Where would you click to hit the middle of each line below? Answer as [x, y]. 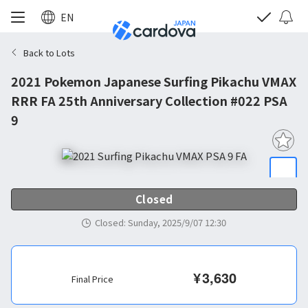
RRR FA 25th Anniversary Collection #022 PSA [149, 100]
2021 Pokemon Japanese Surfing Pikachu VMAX [154, 81]
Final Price [92, 279]
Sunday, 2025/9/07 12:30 [177, 222]
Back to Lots [49, 52]
